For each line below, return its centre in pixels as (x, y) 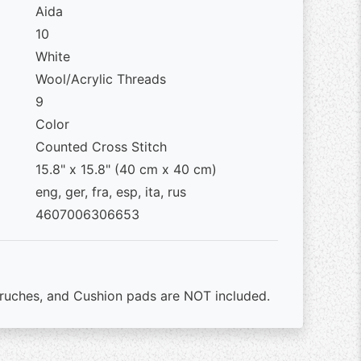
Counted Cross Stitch (101, 147)
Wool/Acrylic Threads (100, 79)
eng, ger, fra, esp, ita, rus (110, 192)
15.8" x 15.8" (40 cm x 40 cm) (126, 169)
